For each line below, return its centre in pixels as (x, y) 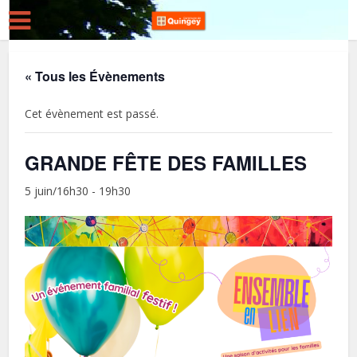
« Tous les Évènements (95, 76)
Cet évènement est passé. (92, 114)
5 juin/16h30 (57, 191)
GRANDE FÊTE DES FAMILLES (166, 163)
